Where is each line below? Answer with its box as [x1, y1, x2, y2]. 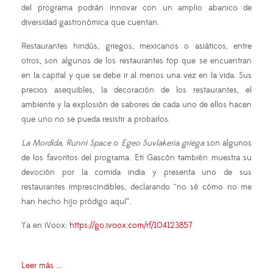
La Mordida [21, 138, 62, 149]
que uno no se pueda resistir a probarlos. [21, 114, 170, 126]
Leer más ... [21, 260, 62, 272]
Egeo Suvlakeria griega [121, 138, 207, 149]
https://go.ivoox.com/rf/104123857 [69, 220, 193, 232]
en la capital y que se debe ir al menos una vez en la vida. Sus [21, 70, 252, 82]
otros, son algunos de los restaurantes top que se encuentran [21, 55, 252, 67]
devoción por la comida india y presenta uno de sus [21, 167, 252, 179]
